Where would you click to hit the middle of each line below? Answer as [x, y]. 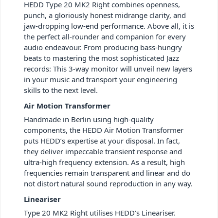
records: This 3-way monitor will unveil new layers [108, 68]
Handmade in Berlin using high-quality [89, 119]
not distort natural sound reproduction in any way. [108, 183]
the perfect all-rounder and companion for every [105, 36]
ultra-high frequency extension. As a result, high [104, 162]
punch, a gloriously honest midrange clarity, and [105, 15]
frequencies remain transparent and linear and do [107, 173]
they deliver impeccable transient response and [103, 151]
